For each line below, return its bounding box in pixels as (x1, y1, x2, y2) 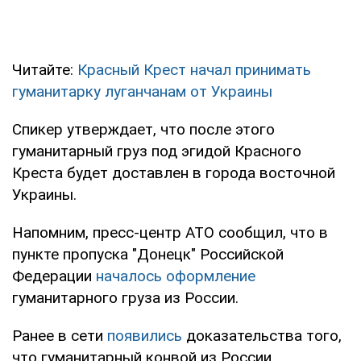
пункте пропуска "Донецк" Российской (12, 244, 284, 263)
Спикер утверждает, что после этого (12, 119, 275, 139)
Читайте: (12, 60, 77, 79)
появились (107, 326, 182, 345)
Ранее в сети (12, 326, 107, 345)
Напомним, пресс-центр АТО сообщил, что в (12, 222, 328, 242)
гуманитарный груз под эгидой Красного (12, 141, 301, 160)
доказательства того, (182, 326, 342, 345)
